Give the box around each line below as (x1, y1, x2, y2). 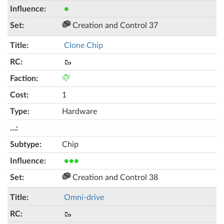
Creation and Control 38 (70, 173, 158, 181)
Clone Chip (64, 41, 103, 49)
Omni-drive (64, 193, 104, 201)
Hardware (62, 107, 97, 115)
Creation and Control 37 (70, 21, 158, 29)
